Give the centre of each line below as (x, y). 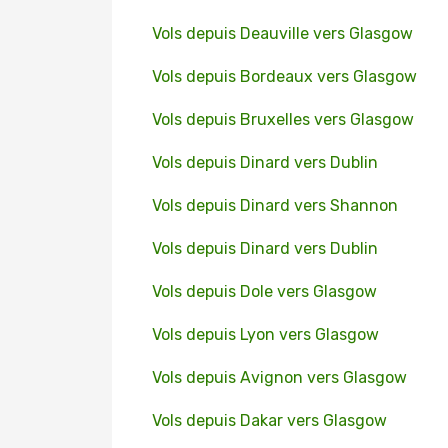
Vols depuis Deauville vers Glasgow (282, 33)
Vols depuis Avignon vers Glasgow (279, 377)
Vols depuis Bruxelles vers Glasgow (283, 119)
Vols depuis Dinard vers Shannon (275, 205)
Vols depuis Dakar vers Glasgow (269, 420)
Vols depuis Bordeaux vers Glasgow (284, 76)
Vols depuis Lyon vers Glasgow (265, 334)
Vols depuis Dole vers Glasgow (264, 291)
